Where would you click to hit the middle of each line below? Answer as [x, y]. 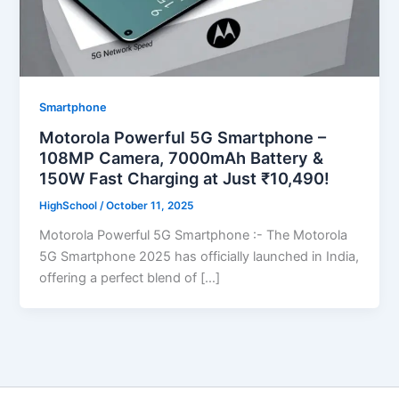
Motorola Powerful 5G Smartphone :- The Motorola [194, 236]
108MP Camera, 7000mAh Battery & [182, 158]
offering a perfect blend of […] [130, 278]
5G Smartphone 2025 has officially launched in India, [199, 257]
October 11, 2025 [150, 206]
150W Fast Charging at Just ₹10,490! [185, 179]
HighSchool [70, 206]
